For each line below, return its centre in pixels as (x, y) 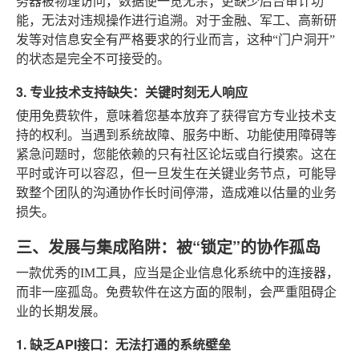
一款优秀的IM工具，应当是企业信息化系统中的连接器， (177, 272)
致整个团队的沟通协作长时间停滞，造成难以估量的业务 (176, 192)
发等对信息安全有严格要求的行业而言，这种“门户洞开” (175, 39)
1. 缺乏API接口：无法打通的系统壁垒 (123, 344)
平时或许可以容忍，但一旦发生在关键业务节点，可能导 (176, 173)
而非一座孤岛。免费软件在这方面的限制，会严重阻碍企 (176, 292)
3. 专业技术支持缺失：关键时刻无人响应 (132, 91)
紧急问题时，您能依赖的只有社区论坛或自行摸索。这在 (176, 154)
